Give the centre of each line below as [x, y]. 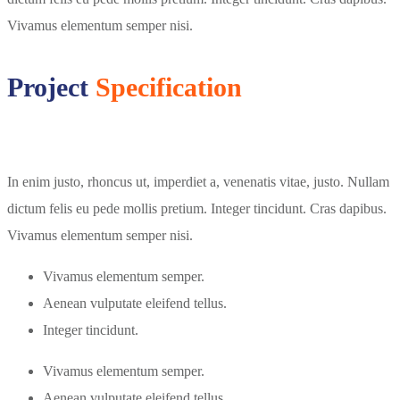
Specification [169, 87]
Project [51, 87]
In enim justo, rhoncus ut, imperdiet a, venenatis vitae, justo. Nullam [198, 182]
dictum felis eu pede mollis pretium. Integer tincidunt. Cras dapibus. [197, 209]
